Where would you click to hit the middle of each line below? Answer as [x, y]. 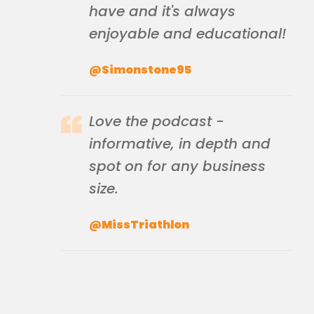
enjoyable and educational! [187, 34]
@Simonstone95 [140, 70]
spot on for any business [177, 166]
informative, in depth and [180, 144]
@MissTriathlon [139, 225]
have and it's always [162, 11]
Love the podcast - [157, 121]
